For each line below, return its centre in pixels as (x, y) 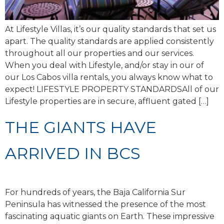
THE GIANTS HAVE (81, 127)
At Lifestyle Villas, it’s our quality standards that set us (110, 29)
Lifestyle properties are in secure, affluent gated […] (107, 101)
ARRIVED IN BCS (73, 153)
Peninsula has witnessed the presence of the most (105, 204)
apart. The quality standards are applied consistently (109, 41)
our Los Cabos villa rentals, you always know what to (109, 77)
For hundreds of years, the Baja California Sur (95, 192)
